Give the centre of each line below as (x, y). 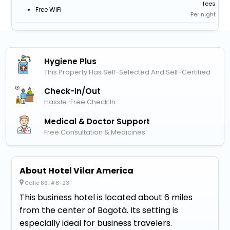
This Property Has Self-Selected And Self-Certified (128, 72)
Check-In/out (73, 91)
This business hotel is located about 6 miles (106, 197)
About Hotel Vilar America (77, 170)
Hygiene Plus (71, 61)
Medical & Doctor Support (97, 121)
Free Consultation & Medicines (95, 132)
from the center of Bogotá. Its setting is (99, 210)
